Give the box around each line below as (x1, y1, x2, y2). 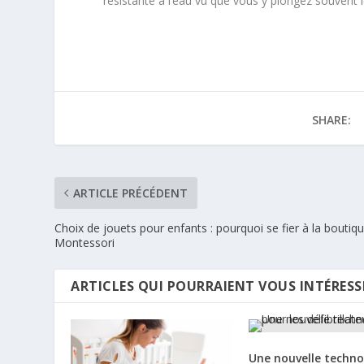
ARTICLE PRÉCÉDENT (73, 184, 188, 201)
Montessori (54, 234, 117, 250)
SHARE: (311, 111, 351, 128)
